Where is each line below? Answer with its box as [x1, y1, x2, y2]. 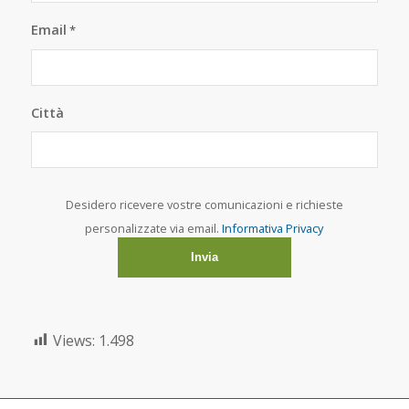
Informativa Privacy [222, 219, 324, 236]
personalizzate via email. [85, 219, 223, 236]
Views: [52, 330, 95, 351]
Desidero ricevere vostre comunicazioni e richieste [65, 195, 343, 213]
